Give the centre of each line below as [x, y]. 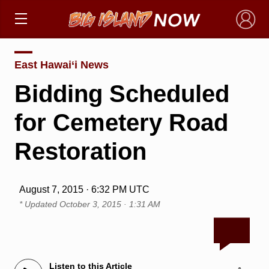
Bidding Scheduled [122, 93]
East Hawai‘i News [61, 65]
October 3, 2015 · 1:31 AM [110, 204]
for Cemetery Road [121, 122]
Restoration [80, 151]
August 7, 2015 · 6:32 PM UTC [84, 189]
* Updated [39, 204]
